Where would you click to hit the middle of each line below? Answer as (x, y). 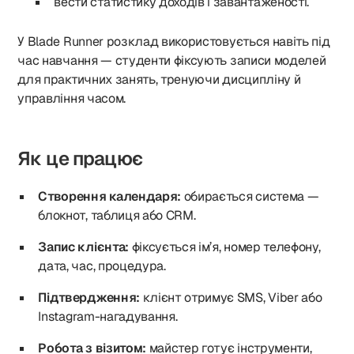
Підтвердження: (89, 298)
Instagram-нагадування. (108, 316)
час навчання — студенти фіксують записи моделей (172, 60)
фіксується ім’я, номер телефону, (224, 247)
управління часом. (72, 98)
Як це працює (80, 158)
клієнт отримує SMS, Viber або (231, 298)
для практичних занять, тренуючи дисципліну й (159, 79)
